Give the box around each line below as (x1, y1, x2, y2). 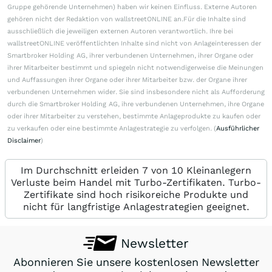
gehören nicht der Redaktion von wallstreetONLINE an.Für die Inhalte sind (7, 15, 246, 24)
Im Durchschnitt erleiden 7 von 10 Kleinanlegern (21, 165, 251, 177)
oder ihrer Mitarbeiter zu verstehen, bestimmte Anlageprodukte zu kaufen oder (7, 112, 260, 121)
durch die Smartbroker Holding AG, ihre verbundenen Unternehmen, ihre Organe (7, 100, 264, 109)
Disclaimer (7, 137, 41, 145)
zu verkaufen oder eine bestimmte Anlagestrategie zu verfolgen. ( (7, 124, 216, 133)
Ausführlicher (216, 124, 259, 133)
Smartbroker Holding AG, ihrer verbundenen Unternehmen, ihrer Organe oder (7, 52, 253, 60)
